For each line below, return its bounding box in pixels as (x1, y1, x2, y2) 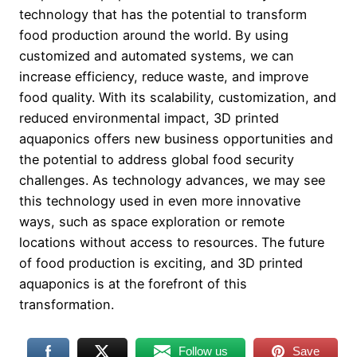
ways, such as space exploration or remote (19, 214, 284, 230)
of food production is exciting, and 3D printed (19, 255, 303, 272)
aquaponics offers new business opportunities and (19, 131, 333, 147)
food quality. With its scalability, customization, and (19, 89, 336, 106)
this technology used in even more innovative (19, 193, 300, 210)
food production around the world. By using (19, 27, 288, 44)
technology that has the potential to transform (19, 6, 307, 23)
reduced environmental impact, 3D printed (19, 110, 279, 127)
